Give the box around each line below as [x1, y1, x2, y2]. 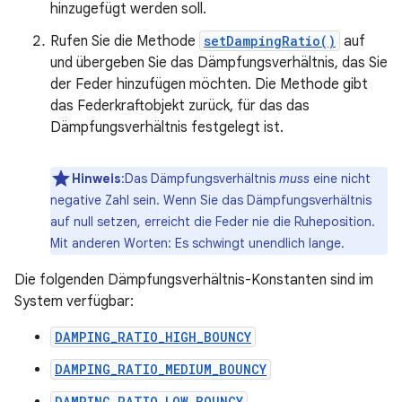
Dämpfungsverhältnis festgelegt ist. [50, 118, 284, 136]
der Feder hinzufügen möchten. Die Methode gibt [50, 75, 368, 93]
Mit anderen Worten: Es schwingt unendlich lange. [50, 235, 345, 251]
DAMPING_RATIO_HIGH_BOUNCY [55, 328, 251, 345]
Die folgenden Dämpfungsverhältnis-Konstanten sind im [14, 271, 373, 289]
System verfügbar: [14, 293, 134, 310]
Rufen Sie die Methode [50, 32, 199, 50]
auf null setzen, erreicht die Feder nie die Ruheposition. [50, 214, 375, 230]
